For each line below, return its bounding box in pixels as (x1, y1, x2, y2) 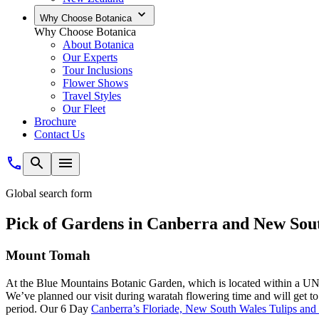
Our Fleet (63, 103, 105, 115)
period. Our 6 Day (6, 302, 91, 315)
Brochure (34, 115, 76, 127)
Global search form (6, 187, 92, 199)
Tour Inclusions (63, 64, 132, 76)
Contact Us (34, 128, 85, 140)
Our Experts (63, 51, 117, 63)
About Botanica (63, 38, 134, 51)
